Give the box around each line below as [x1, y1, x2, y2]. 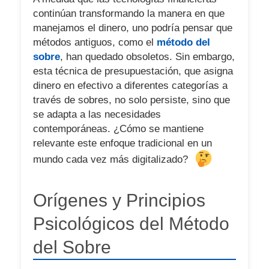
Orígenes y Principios [33, 190, 205, 211]
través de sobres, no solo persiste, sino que [33, 94, 230, 106]
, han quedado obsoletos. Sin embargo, [60, 51, 235, 62]
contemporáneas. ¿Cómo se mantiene [33, 123, 204, 134]
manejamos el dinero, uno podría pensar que [33, 22, 232, 34]
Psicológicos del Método [33, 214, 229, 234]
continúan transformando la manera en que [33, 8, 225, 19]
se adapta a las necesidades [33, 109, 161, 120]
